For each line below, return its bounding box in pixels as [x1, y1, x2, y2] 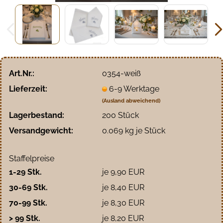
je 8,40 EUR [102, 182, 144, 192]
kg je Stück [122, 125, 165, 135]
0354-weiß [102, 68, 141, 78]
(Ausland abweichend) [102, 97, 160, 104]
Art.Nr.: [9, 68, 34, 78]
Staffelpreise [9, 154, 54, 163]
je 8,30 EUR [102, 198, 144, 208]
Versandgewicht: [9, 125, 73, 135]
